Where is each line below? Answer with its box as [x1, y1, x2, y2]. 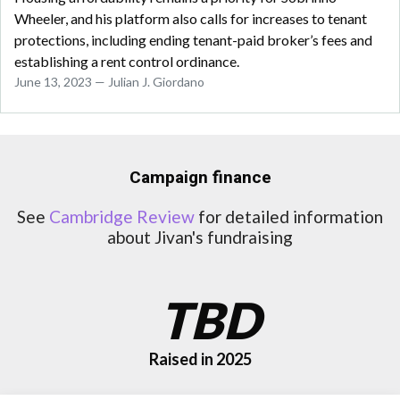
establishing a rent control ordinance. [14, 53, 239, 71]
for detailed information [195, 206, 383, 228]
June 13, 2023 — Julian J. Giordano [14, 74, 204, 90]
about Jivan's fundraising [107, 227, 293, 248]
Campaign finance [129, 165, 271, 191]
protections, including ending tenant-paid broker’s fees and [14, 31, 372, 49]
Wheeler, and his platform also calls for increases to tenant [14, 10, 367, 28]
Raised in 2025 [148, 349, 252, 370]
